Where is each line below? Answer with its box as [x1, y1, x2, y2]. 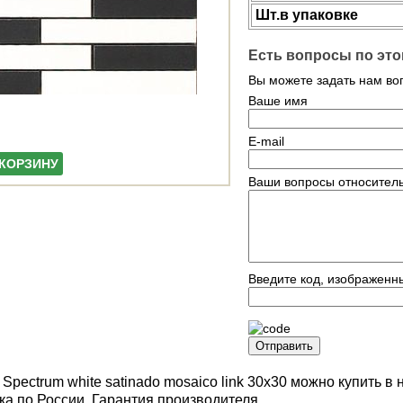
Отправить [255, 339, 313, 354]
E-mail [248, 134, 284, 149]
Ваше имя [248, 94, 308, 109]
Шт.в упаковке [255, 7, 358, 22]
